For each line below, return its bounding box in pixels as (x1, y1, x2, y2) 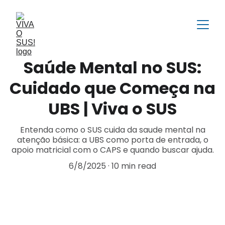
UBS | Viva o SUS (48, 97, 177, 120)
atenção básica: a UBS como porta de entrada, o (17, 134, 208, 146)
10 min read (111, 160, 156, 172)
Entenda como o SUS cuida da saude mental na (20, 124, 205, 136)
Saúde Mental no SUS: (24, 56, 201, 79)
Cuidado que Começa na (10, 77, 215, 99)
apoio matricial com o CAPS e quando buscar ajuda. (11, 144, 214, 156)
